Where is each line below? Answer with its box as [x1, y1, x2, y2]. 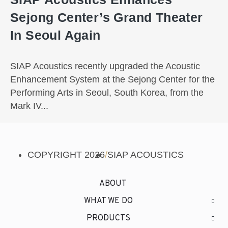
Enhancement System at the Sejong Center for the [10, 74, 215, 85]
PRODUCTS [87, 213, 130, 224]
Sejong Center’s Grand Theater [10, 10, 203, 25]
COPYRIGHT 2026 [27, 150, 105, 160]
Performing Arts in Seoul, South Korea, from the [10, 88, 204, 98]
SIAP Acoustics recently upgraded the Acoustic [10, 61, 200, 72]
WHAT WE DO [84, 196, 133, 207]
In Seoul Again [10, 28, 101, 43]
